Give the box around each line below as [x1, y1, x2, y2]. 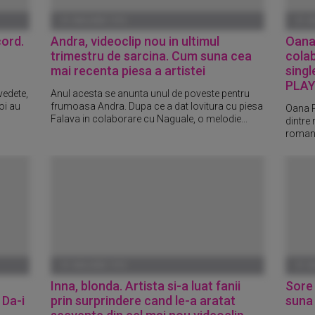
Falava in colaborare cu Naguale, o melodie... [51, 112, 248, 124]
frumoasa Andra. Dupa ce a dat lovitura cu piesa [51, 100, 264, 112]
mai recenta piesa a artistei [51, 63, 206, 78]
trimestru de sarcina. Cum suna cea [51, 48, 252, 63]
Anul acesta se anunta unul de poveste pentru [51, 87, 250, 99]
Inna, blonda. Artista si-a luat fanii [51, 278, 241, 293]
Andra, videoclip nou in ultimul [51, 33, 220, 49]
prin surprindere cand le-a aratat [51, 292, 236, 308]
